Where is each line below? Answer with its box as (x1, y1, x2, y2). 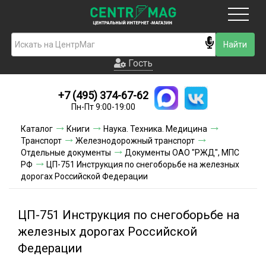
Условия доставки (93, 121, 173, 131)
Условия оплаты (97, 146, 169, 156)
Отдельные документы (21, 148, 111, 157)
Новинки (114, 95, 152, 105)
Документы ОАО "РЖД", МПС (125, 148, 239, 157)
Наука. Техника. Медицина (103, 124, 207, 134)
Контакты (112, 172, 154, 182)
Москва (125, 39, 158, 49)
